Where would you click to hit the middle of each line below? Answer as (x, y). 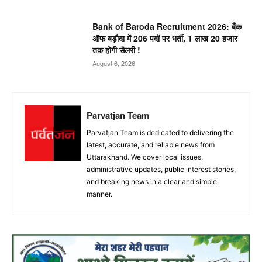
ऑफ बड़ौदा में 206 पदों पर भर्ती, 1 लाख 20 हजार (165, 38)
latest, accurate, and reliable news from (151, 144)
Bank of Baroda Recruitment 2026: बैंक (167, 27)
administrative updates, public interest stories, (161, 169)
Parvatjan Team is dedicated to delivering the (160, 132)
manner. (99, 194)
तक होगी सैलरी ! (117, 50)
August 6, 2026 (114, 63)
